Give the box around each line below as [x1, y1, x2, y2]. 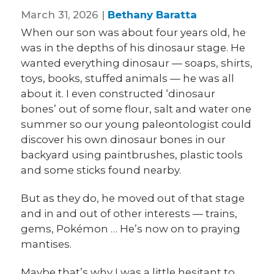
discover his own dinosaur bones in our [21, 133, 226, 146]
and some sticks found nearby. [21, 164, 182, 177]
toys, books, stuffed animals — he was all [21, 72, 235, 85]
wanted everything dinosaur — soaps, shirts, [21, 57, 253, 70]
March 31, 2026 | [21, 8, 108, 21]
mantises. [21, 238, 72, 251]
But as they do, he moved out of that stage [21, 192, 245, 205]
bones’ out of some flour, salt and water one [21, 103, 252, 116]
